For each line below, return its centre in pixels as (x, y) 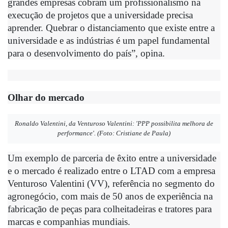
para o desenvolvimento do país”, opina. (86, 53)
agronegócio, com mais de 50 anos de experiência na (110, 196)
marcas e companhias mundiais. (69, 221)
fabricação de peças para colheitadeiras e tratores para (110, 209)
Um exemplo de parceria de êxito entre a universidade (112, 158)
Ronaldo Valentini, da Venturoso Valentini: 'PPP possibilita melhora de (114, 123)
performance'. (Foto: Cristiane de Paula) (114, 133)
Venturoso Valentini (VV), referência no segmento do (111, 183)
